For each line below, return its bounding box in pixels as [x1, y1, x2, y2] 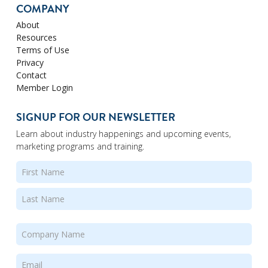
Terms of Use [16, 44, 69, 56]
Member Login [16, 82, 73, 94]
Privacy [16, 57, 44, 69]
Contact [16, 69, 47, 81]
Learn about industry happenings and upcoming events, [16, 127, 231, 139]
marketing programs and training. [16, 140, 144, 152]
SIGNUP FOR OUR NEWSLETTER [16, 108, 175, 125]
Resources [16, 32, 57, 44]
